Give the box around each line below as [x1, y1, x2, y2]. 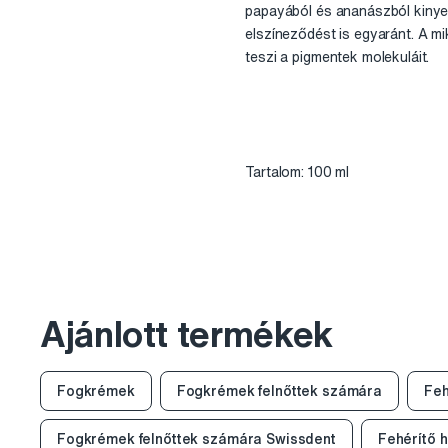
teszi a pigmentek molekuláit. [245, 50, 430, 65]
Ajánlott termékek [40, 315, 333, 353]
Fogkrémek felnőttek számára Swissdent [57, 431, 336, 446]
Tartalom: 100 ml [245, 165, 350, 180]
